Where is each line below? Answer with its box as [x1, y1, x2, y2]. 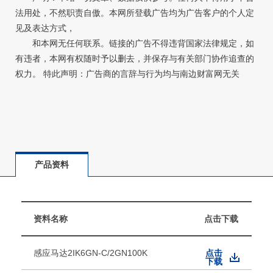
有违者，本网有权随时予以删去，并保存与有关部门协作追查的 [15, 53, 254, 63]
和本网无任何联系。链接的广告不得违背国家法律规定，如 [15, 38, 254, 48]
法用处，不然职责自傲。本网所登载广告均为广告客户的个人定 [15, 7, 254, 18]
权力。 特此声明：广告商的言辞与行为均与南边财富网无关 [15, 68, 239, 79]
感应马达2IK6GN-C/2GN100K [34, 247, 147, 258]
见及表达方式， [15, 23, 75, 33]
